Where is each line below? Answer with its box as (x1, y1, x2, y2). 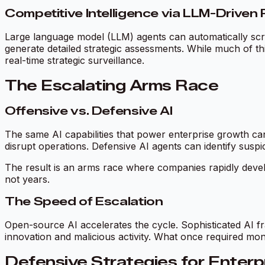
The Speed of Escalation (5, 195, 163, 209)
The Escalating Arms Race (5, 77, 219, 95)
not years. (5, 173, 50, 185)
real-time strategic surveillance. (5, 54, 144, 67)
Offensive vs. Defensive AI (5, 104, 173, 118)
